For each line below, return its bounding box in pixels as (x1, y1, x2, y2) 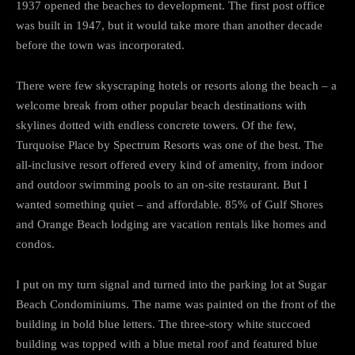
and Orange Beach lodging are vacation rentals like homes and (16, 217, 326, 231)
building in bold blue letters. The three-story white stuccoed (16, 317, 311, 330)
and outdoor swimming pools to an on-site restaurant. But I (16, 177, 307, 191)
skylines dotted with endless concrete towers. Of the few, (16, 118, 296, 132)
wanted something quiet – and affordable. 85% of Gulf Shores (16, 197, 323, 211)
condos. (16, 237, 55, 250)
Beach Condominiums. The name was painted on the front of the (16, 297, 336, 311)
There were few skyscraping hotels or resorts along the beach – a (16, 78, 337, 92)
